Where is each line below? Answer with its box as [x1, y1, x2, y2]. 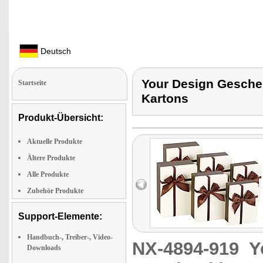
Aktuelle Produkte [27, 137, 82, 146]
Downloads [27, 244, 61, 252]
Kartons [141, 92, 188, 106]
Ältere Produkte [27, 154, 75, 162]
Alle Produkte [27, 170, 69, 178]
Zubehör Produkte [27, 187, 83, 195]
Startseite [18, 79, 46, 87]
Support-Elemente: [18, 211, 102, 221]
